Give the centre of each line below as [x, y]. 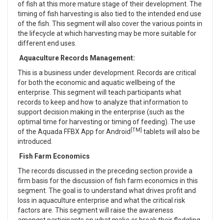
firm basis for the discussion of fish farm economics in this [108, 181]
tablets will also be [171, 132]
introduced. [35, 141]
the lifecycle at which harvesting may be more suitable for [107, 33]
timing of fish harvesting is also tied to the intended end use [110, 14]
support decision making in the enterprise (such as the [101, 112]
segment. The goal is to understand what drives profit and [107, 191]
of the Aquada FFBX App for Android [74, 132]
